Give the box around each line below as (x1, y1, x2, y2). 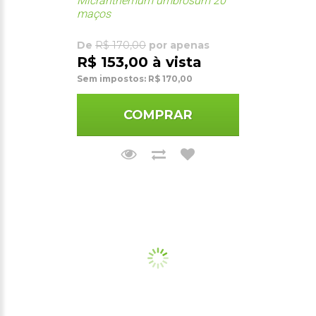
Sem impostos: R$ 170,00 (77, 73, 193, 84)
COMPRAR (123, 107, 193, 123)
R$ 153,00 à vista (77, 53, 202, 71)
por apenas (146, 38, 209, 51)
